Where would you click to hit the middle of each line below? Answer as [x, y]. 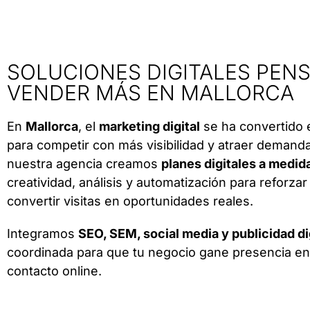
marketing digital [149, 126]
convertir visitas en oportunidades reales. [130, 201]
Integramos [43, 234]
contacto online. [54, 271]
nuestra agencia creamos [84, 164]
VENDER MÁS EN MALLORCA [151, 93]
